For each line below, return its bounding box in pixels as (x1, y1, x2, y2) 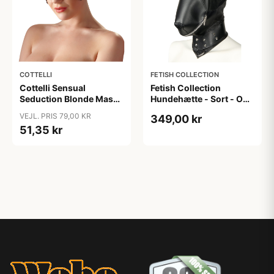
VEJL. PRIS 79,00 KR (20, 111, 91, 120)
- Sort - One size (20, 105, 87, 115)
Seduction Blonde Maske (20, 94, 123, 104)
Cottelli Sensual (20, 83, 86, 93)
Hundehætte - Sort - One (150, 94, 253, 104)
